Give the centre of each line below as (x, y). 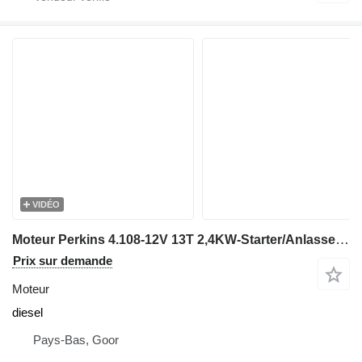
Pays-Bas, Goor (76, 339)
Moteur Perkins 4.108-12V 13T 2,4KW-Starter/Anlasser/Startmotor (342, 239)
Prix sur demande (63, 260)
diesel (27, 312)
